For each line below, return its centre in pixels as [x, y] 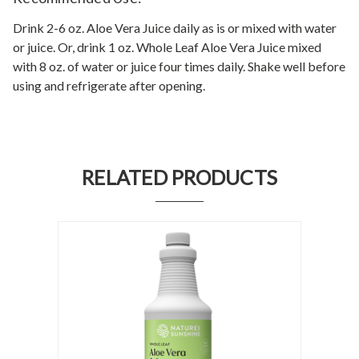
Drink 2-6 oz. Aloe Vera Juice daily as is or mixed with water [175, 27]
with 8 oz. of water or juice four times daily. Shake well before [179, 66]
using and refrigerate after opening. [109, 85]
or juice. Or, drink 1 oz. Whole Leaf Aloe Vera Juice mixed [167, 46]
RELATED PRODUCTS [179, 177]
